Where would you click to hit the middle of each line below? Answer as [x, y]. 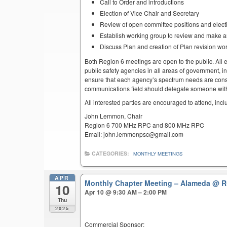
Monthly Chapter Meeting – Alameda [149, 183]
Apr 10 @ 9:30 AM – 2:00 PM [126, 192]
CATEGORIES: [111, 153]
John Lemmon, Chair [114, 116]
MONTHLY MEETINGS [158, 153]
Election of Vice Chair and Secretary [150, 13]
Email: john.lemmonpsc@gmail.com [134, 134]
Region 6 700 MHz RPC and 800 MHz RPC [145, 125]
